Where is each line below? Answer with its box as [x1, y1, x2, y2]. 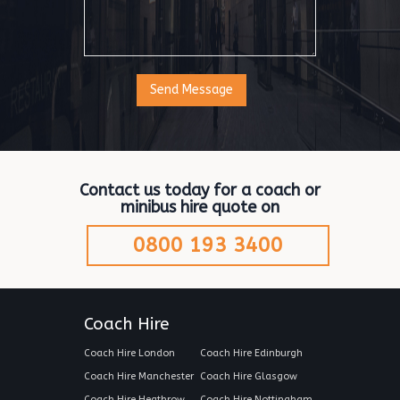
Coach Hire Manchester [84, 371, 194, 382]
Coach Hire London [84, 347, 175, 359]
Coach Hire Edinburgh [200, 347, 303, 359]
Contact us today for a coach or [79, 180, 321, 200]
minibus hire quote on [121, 197, 279, 217]
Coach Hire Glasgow [200, 371, 297, 382]
